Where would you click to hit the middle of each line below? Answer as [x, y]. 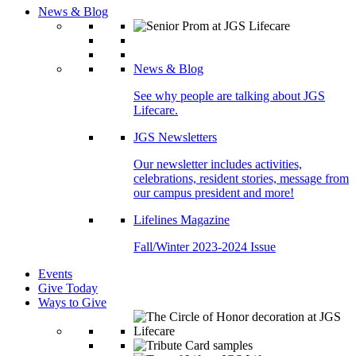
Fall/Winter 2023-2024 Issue [205, 247]
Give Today [68, 288]
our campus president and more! [214, 193]
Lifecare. [156, 110]
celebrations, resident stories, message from [241, 178]
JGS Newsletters [175, 137]
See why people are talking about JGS [229, 96]
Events [55, 274]
